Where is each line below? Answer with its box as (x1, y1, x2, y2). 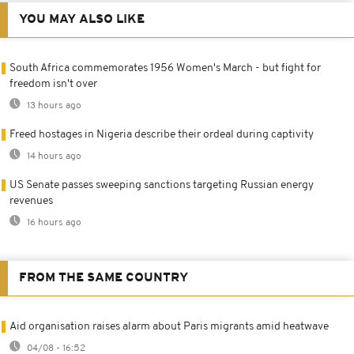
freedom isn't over (9, 78, 97, 91)
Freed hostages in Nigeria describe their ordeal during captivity (9, 129, 314, 141)
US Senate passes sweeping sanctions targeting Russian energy (9, 179, 314, 192)
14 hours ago (24, 152, 81, 162)
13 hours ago (24, 101, 81, 111)
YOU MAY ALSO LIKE (19, 13, 145, 27)
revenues (9, 195, 53, 208)
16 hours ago (24, 218, 81, 228)
